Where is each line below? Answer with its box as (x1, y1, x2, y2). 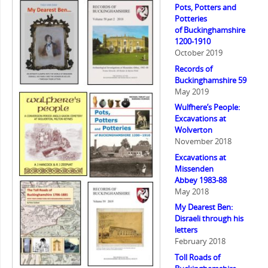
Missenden (174, 163, 214, 174)
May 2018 (174, 186, 209, 197)
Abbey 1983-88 (174, 175, 227, 185)
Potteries (174, 14, 207, 25)
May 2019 (174, 86, 209, 97)
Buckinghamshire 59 (174, 75, 246, 86)
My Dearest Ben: (174, 202, 233, 213)
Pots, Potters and (174, 2, 236, 13)
